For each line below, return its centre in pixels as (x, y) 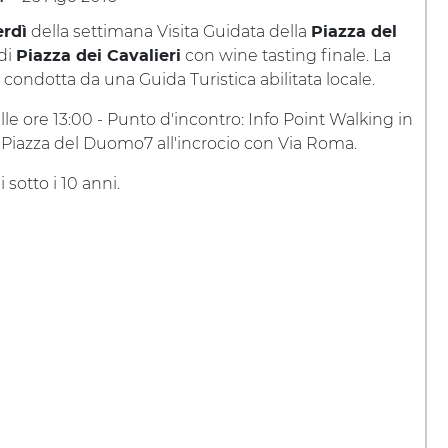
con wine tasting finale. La (286, 55)
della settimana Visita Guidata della (169, 31)
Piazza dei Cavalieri (98, 56)
